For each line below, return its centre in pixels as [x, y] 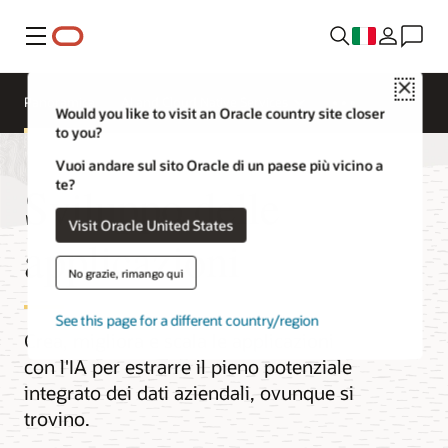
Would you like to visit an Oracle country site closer [220, 113]
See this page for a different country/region [187, 321]
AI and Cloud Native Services [204, 102]
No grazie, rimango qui [126, 273]
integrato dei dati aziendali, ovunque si [189, 392]
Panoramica [59, 102]
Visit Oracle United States [151, 225]
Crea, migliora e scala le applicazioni [179, 340]
